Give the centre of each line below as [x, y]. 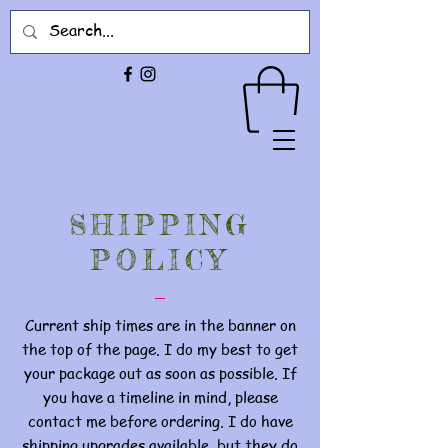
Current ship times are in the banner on [160, 324]
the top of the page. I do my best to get [160, 348]
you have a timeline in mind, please [160, 396]
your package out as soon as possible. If [160, 372]
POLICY [160, 260]
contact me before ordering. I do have [160, 420]
